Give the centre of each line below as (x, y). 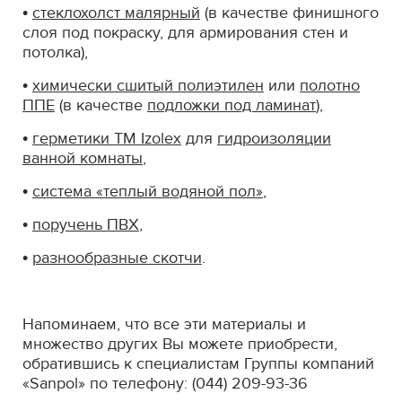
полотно (330, 85)
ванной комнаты (83, 158)
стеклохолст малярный (116, 13)
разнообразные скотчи (117, 258)
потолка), (55, 52)
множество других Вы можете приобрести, (180, 344)
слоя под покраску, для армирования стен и (185, 32)
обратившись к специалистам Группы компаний (198, 363)
